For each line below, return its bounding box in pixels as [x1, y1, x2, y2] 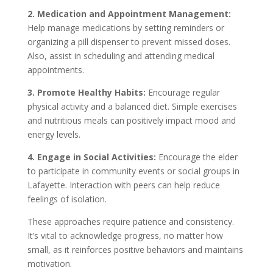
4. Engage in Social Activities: [27, 151, 156, 163]
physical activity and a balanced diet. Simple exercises [27, 100, 237, 112]
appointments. [27, 63, 84, 76]
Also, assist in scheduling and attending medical [27, 49, 214, 62]
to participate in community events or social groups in [27, 165, 239, 177]
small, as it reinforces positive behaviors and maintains [27, 243, 243, 255]
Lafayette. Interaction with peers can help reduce [27, 179, 220, 191]
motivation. [27, 257, 72, 269]
